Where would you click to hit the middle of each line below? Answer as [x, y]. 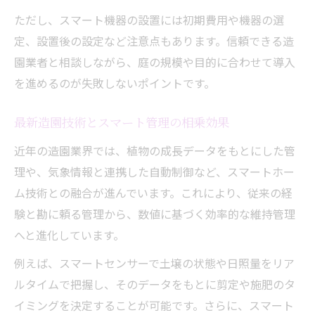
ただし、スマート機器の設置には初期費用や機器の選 [149, 19]
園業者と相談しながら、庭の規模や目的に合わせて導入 [155, 62]
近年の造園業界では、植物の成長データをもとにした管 [155, 150]
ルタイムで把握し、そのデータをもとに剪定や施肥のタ [155, 284]
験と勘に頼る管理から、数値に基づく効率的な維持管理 [155, 213]
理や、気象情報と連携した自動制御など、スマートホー [154, 171]
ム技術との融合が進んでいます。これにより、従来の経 [153, 192]
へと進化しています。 [69, 234]
